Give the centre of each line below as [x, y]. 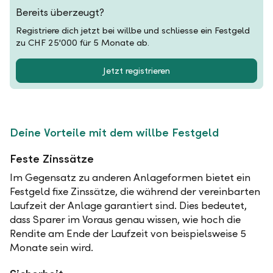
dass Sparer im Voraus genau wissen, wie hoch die [125, 220]
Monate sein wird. [53, 248]
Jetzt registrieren [136, 71]
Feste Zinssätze [52, 159]
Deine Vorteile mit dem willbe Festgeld [116, 133]
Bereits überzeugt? [60, 12]
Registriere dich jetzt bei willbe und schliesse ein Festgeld [133, 30]
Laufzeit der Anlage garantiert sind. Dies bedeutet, [128, 206]
